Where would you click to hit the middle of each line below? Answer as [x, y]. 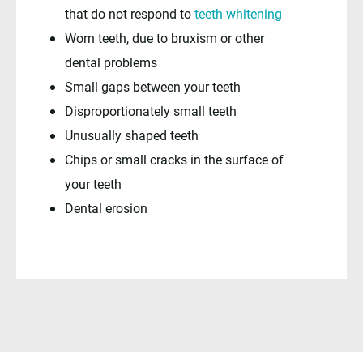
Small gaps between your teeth [153, 87]
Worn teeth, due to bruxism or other [164, 38]
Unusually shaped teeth [132, 135]
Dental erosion [106, 208]
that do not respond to [130, 14]
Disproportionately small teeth [151, 111]
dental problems [111, 62]
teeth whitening [238, 14]
